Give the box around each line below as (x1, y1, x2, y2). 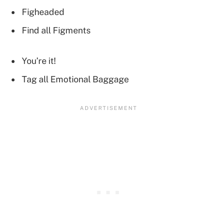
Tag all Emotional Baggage (22, 74, 129, 84)
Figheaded (22, 7, 64, 17)
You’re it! (22, 55, 56, 66)
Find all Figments (22, 25, 91, 36)
